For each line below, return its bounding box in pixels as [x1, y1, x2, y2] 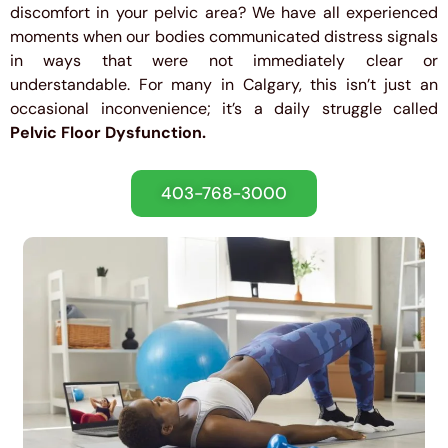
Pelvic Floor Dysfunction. [10, 122, 206, 144]
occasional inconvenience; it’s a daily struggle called [10, 98, 438, 120]
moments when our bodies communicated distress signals [10, 26, 438, 48]
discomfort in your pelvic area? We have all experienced [10, 2, 438, 24]
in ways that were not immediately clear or [10, 50, 438, 72]
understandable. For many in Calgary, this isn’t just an [10, 74, 438, 96]
